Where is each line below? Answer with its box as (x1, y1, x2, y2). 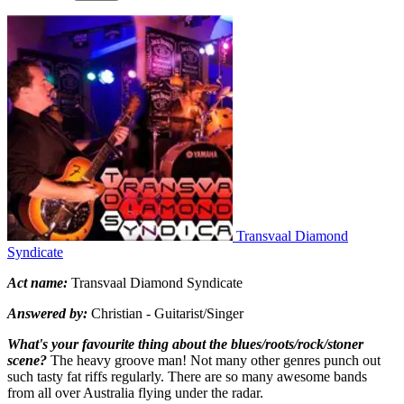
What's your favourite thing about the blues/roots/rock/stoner (7, 335, 363, 352)
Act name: (7, 274, 71, 290)
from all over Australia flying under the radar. (7, 384, 263, 400)
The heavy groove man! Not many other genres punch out (47, 352, 381, 368)
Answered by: (7, 305, 87, 321)
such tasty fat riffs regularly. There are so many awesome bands (7, 368, 367, 384)
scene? (7, 352, 47, 368)
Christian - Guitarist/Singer (87, 305, 243, 321)
